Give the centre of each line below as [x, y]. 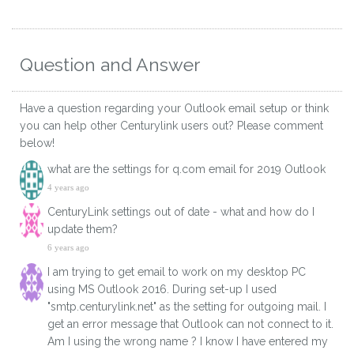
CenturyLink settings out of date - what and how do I [181, 212]
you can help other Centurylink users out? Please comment [171, 126]
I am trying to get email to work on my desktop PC [177, 272]
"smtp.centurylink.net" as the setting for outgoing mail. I [187, 307]
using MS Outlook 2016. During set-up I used [162, 290]
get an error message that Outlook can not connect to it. [190, 324]
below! [37, 143]
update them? [83, 230]
